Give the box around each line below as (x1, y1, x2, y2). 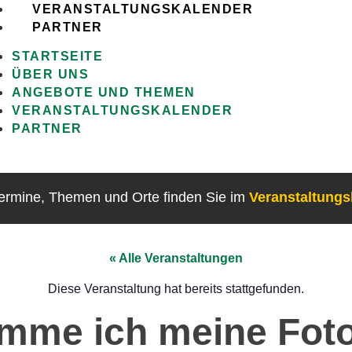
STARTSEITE (12, 49, 104, 64)
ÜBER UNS (12, 68, 90, 82)
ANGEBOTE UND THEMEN (12, 86, 196, 100)
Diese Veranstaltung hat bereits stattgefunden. (48, 281, 304, 295)
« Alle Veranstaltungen (109, 251, 243, 266)
